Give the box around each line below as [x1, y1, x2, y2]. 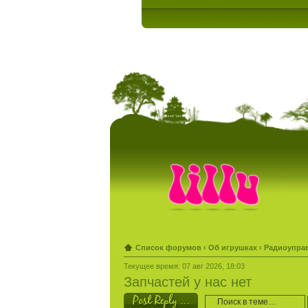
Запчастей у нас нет [124, 274, 252, 289]
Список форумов [135, 243, 201, 252]
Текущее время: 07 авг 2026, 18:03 [124, 262, 245, 270]
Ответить [124, 293, 157, 301]
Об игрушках [208, 243, 257, 252]
